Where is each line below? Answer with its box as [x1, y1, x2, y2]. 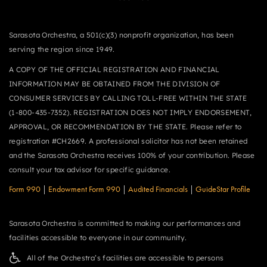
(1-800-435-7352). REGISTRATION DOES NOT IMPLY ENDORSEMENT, [9, 108, 252, 117]
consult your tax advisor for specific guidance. [9, 165, 170, 174]
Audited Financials [128, 184, 188, 194]
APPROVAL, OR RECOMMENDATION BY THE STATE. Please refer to [9, 122, 242, 131]
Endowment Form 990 [48, 184, 120, 194]
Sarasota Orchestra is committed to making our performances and [9, 219, 241, 228]
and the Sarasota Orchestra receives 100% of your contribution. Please [9, 151, 255, 160]
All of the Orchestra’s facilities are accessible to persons [27, 253, 224, 262]
